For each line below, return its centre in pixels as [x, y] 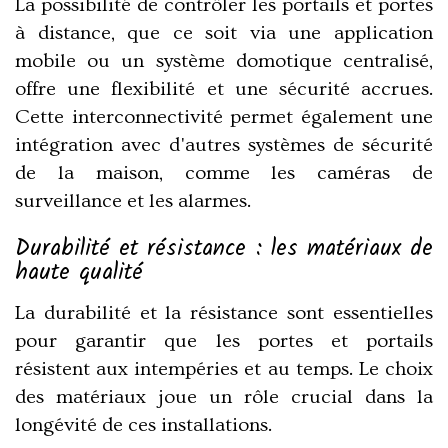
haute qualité [79, 273]
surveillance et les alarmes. [133, 200]
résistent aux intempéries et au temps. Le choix [224, 368]
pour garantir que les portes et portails [224, 340]
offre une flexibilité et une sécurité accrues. [224, 88]
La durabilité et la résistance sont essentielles [224, 312]
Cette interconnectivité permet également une [224, 116]
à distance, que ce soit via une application [224, 32]
